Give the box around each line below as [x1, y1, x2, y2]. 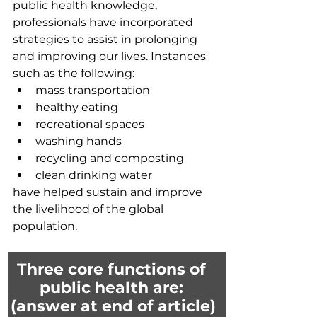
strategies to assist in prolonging [13, 32, 200, 46]
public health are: [39, 277, 188, 297]
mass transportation [35, 83, 150, 97]
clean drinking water [35, 168, 152, 182]
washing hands [35, 134, 122, 148]
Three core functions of [16, 259, 210, 279]
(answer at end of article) [11, 296, 216, 316]
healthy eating [35, 100, 118, 114]
